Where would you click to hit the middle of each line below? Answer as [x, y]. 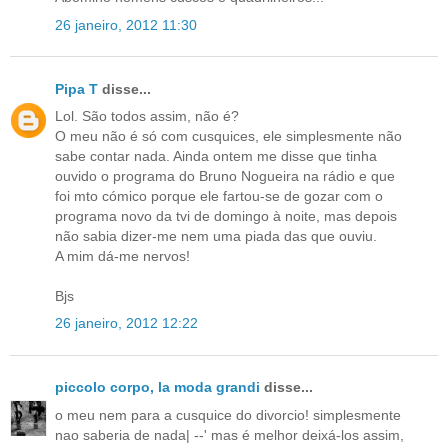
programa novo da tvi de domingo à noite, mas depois [226, 216]
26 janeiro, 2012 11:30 [126, 24]
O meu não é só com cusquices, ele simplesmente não [228, 136]
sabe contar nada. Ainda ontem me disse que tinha [216, 156]
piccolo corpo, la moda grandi [157, 387]
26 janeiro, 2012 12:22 [126, 323]
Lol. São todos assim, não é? [147, 116]
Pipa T [76, 88]
